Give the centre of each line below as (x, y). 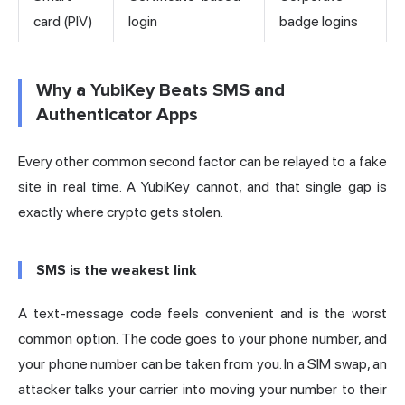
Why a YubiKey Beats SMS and (160, 91)
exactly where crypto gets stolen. (121, 212)
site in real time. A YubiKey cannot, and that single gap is (202, 187)
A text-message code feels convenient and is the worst (202, 314)
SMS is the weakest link (117, 271)
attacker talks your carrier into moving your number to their (202, 390)
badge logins (319, 22)
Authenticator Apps (117, 115)
